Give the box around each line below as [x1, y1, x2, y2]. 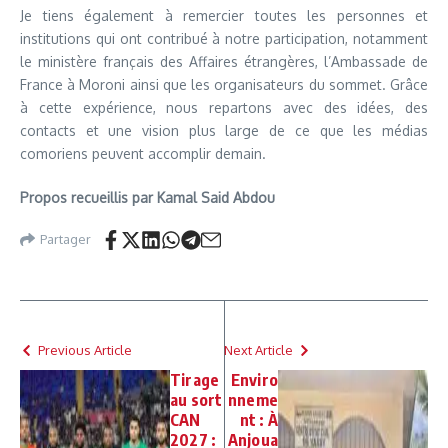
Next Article [224, 341, 293, 358]
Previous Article [38, 341, 132, 358]
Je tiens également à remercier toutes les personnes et [20, 6, 428, 24]
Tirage [170, 369, 220, 390]
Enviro [230, 369, 278, 390]
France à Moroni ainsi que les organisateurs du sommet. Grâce [20, 75, 428, 93]
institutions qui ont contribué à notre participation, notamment [20, 29, 428, 47]
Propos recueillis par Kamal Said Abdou [20, 188, 275, 206]
